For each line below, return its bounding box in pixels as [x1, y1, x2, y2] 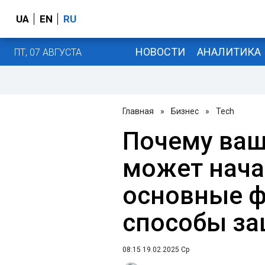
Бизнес [171, 106, 199, 116]
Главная [122, 106, 154, 116]
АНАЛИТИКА [196, 45, 261, 58]
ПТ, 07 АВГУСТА [14, 46, 82, 58]
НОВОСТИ [135, 45, 185, 58]
